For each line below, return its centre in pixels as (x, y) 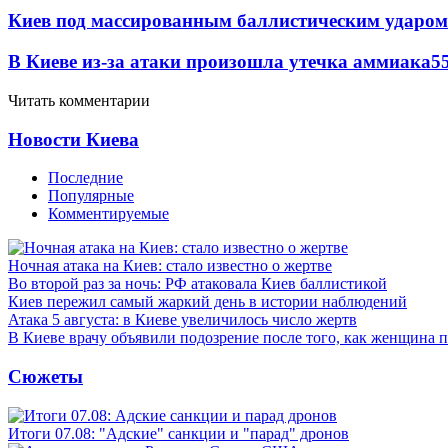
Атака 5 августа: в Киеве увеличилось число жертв (182, 320)
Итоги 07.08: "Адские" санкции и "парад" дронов (178, 433)
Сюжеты (45, 376)
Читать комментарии (79, 100)
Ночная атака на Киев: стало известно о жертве (170, 266)
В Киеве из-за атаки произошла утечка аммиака (219, 62)
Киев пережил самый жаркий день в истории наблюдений (207, 302)
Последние (85, 178)
